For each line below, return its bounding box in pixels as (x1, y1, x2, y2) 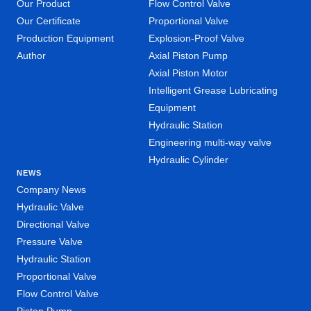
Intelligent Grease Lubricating (149, 85, 278, 96)
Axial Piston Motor (149, 67, 228, 79)
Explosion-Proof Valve (149, 33, 244, 44)
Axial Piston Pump (149, 50, 228, 62)
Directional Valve (17, 219, 90, 230)
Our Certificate (17, 15, 81, 27)
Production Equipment (17, 33, 114, 44)
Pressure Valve (17, 236, 83, 248)
